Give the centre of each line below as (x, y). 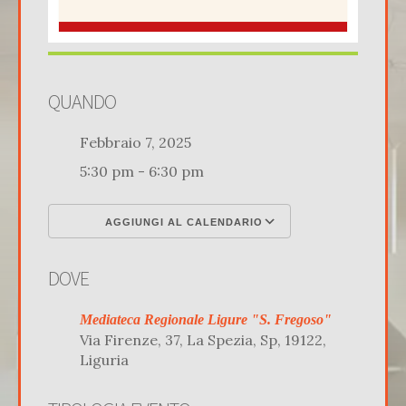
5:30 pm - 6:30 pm (142, 171)
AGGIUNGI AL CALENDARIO (182, 222)
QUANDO (82, 101)
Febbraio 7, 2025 (143, 142)
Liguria (104, 359)
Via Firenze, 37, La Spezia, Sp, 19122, (203, 339)
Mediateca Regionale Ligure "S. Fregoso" (206, 319)
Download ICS (126, 256)
